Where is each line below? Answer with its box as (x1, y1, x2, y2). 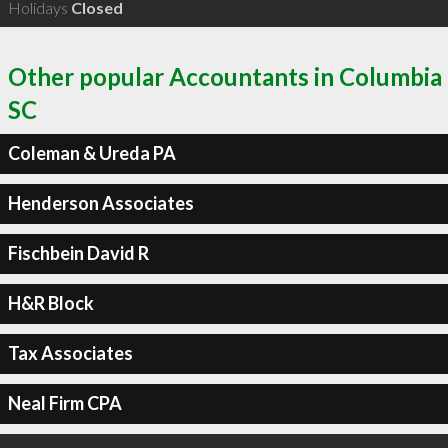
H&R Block (7, 292, 94, 314)
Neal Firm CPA (7, 392, 122, 414)
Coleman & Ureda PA (7, 142, 176, 164)
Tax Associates (7, 342, 133, 364)
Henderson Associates (7, 192, 194, 214)
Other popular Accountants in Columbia (8, 61, 442, 91)
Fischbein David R (7, 242, 149, 264)
